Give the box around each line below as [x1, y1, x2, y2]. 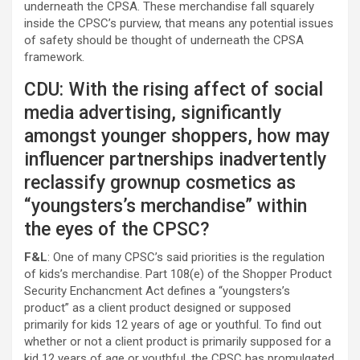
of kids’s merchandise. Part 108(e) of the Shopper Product [24, 267, 332, 281]
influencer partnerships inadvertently [24, 149, 326, 170]
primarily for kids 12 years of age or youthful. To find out [24, 317, 321, 332]
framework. [24, 50, 84, 64]
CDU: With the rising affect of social [24, 79, 323, 100]
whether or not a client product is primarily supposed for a [24, 334, 331, 349]
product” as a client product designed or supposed [24, 301, 291, 315]
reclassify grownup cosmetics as [24, 172, 296, 194]
